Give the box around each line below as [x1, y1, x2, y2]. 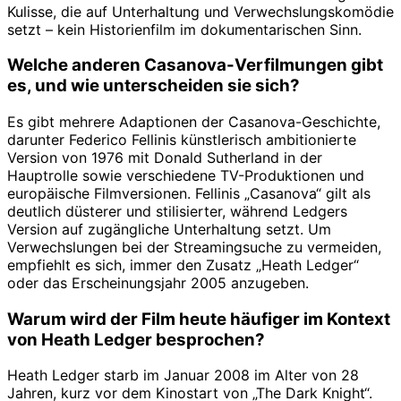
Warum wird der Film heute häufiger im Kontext [7, 308, 390, 329]
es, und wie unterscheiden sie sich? [7, 75, 300, 97]
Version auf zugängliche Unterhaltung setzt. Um [7, 219, 331, 238]
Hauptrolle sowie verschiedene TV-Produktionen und [7, 166, 364, 184]
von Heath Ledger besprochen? [7, 328, 265, 350]
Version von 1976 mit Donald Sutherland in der [7, 148, 322, 166]
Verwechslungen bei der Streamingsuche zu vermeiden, [7, 237, 381, 256]
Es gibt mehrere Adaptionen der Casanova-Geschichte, [7, 112, 380, 131]
